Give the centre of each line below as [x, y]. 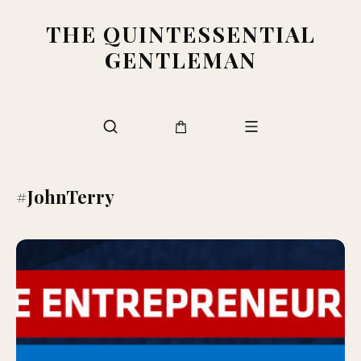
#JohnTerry [65, 197]
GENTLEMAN [180, 60]
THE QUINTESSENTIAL [180, 34]
